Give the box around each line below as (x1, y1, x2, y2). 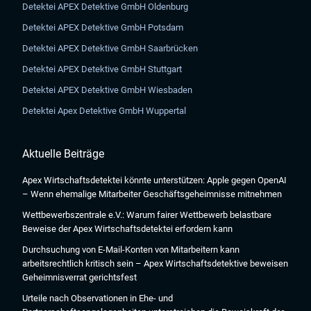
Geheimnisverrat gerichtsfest (22, 272, 137, 283)
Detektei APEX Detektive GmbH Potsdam (22, 22, 184, 33)
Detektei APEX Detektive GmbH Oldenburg (22, 1, 189, 12)
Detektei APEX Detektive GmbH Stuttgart (22, 64, 183, 74)
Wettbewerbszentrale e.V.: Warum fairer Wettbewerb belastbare (22, 210, 272, 220)
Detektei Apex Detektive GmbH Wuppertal (22, 106, 187, 116)
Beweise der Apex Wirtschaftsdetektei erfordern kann (22, 224, 233, 234)
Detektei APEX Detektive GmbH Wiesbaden (22, 85, 193, 95)
